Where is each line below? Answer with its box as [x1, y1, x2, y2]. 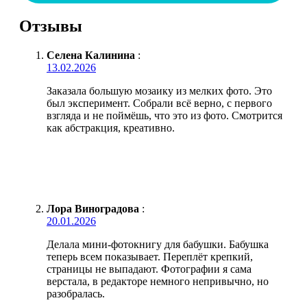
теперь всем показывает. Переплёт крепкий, [47, 250, 253, 262]
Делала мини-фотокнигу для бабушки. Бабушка [47, 238, 269, 250]
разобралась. [47, 287, 105, 299]
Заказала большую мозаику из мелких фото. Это [47, 84, 272, 97]
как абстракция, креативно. [47, 121, 175, 134]
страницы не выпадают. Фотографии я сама [47, 262, 251, 275]
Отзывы [19, 16, 82, 35]
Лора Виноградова [47, 202, 139, 214]
